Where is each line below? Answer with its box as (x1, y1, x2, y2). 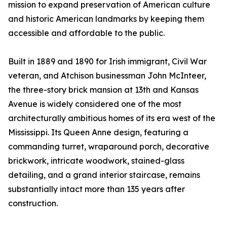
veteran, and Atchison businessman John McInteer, (8, 70, 206, 81)
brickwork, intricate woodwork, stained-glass (8, 156, 184, 166)
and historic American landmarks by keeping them (8, 14, 204, 24)
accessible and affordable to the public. (8, 28, 165, 39)
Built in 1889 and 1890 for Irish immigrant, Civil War (8, 56, 207, 67)
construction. (8, 198, 58, 209)
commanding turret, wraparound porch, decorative (8, 141, 209, 152)
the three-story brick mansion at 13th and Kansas (8, 85, 199, 95)
